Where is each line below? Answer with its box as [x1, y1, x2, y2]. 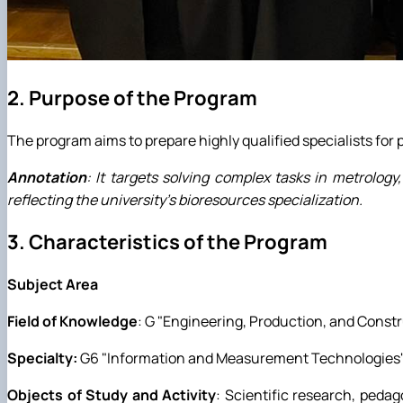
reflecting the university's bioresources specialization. [7, 189, 363, 210]
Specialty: [7, 348, 77, 369]
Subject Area [7, 274, 98, 295]
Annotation [7, 166, 86, 187]
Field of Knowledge [7, 311, 138, 332]
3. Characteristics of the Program [7, 228, 327, 256]
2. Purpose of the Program [7, 84, 257, 112]
